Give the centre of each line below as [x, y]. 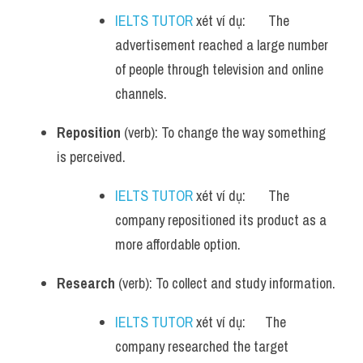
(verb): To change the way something [223, 132]
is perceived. [91, 157]
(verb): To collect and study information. [225, 283]
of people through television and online [219, 69]
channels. [141, 94]
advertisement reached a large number [222, 45]
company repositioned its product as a [221, 220]
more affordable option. [178, 244]
